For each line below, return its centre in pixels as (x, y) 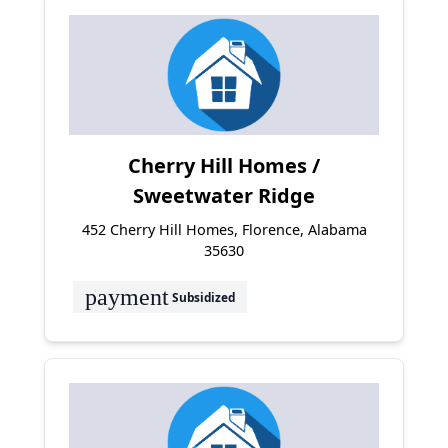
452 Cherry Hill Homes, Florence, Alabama (224, 229)
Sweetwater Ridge (224, 195)
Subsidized (202, 296)
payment (127, 297)
